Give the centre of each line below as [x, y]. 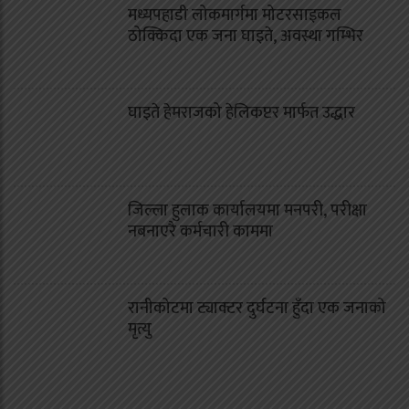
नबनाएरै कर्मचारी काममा [200, 231]
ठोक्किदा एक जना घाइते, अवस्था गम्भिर [246, 36]
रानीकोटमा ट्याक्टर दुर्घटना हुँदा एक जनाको [257, 308]
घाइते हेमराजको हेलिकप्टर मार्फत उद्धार [241, 113]
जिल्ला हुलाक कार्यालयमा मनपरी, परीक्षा [247, 210]
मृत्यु [140, 329]
